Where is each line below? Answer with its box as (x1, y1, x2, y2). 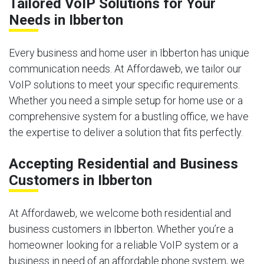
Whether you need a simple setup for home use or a (9, 94, 243, 107)
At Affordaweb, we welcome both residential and (9, 206, 231, 219)
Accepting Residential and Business (9, 155, 238, 172)
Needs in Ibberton (9, 11, 123, 28)
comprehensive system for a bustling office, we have (9, 110, 249, 123)
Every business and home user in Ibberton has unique (9, 46, 249, 59)
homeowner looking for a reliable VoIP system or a (9, 238, 238, 251)
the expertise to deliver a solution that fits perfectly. (9, 126, 243, 138)
